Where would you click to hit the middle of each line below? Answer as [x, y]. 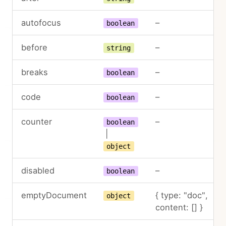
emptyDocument [54, 195]
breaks [34, 72]
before [34, 47]
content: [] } [179, 207]
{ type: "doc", [181, 195]
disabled [38, 170]
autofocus [41, 22]
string [119, 48]
